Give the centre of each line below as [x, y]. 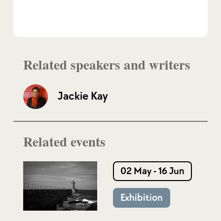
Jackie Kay [83, 96]
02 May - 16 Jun [152, 171]
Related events [64, 141]
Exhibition [141, 198]
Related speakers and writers [107, 64]
